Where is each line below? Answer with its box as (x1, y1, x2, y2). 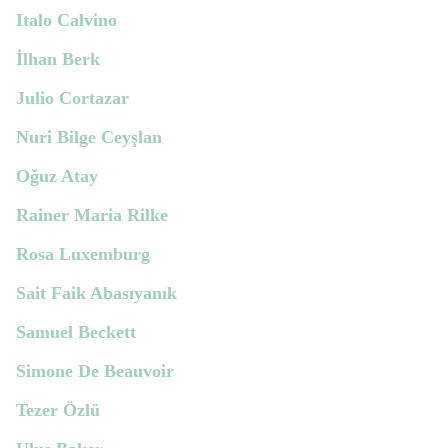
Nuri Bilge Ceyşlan (16, 127, 162, 148)
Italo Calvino (16, 10, 117, 31)
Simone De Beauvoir (16, 361, 174, 382)
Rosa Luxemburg (16, 244, 150, 265)
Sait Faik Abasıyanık (16, 283, 177, 304)
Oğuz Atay (16, 166, 98, 187)
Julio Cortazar (16, 88, 129, 109)
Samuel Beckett (16, 322, 136, 343)
